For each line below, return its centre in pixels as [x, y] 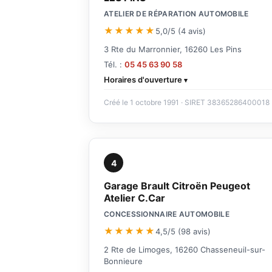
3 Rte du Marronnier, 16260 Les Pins [173, 49]
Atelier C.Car [134, 198]
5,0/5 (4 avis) [181, 31]
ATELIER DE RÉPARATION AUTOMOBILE [176, 14]
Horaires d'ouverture [143, 80]
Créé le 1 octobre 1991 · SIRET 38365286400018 [187, 103]
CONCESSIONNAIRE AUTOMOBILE [167, 214]
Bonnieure [123, 261]
